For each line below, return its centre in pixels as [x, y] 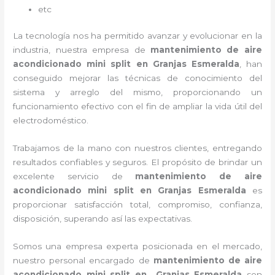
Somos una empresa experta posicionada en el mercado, [137, 246]
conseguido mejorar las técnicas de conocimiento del [137, 78]
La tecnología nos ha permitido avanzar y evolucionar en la [137, 36]
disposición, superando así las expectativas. [103, 219]
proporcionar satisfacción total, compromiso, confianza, [137, 205]
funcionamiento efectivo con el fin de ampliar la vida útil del [137, 107]
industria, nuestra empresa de [82, 50]
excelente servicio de [74, 176]
